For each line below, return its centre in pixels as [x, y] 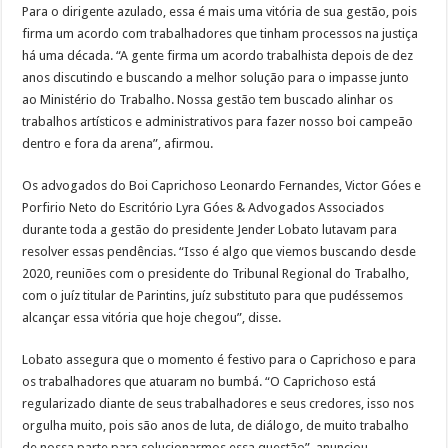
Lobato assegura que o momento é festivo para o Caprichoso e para [219, 360]
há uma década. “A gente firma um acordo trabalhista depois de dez [218, 56]
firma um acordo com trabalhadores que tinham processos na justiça [220, 34]
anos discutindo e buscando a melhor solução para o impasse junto [216, 78]
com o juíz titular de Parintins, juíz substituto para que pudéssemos [213, 296]
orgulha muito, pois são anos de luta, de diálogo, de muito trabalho [216, 426]
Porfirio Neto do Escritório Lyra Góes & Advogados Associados [203, 208]
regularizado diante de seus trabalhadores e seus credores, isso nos [218, 404]
